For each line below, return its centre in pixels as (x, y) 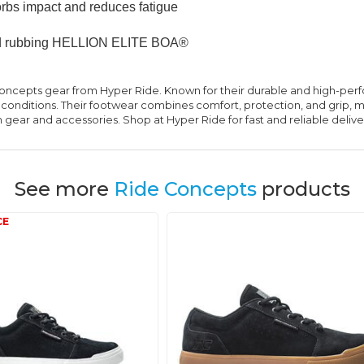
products (303, 188)
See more (64, 188)
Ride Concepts (185, 188)
